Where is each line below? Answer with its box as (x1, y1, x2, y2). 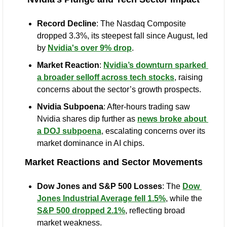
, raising (174, 73, 203, 82)
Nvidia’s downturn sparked (103, 61, 206, 70)
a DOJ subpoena (37, 127, 101, 136)
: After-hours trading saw (103, 102, 190, 111)
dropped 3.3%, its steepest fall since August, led (37, 31, 208, 41)
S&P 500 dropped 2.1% (37, 206, 125, 215)
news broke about (137, 115, 206, 124)
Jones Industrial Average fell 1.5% (37, 194, 166, 203)
